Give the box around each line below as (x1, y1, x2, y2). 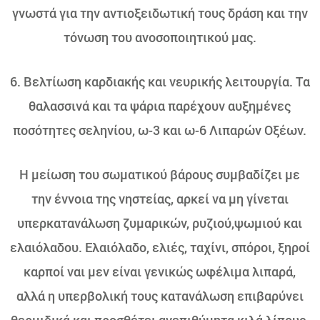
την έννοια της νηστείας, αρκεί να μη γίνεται (31, 190, 289, 207)
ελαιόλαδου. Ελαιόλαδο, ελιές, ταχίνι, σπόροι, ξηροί (9, 239, 310, 256)
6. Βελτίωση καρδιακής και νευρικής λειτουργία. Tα (9, 73, 310, 90)
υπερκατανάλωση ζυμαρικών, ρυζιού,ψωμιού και (17, 214, 303, 231)
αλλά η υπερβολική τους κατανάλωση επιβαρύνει (16, 287, 304, 304)
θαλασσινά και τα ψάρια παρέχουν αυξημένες (29, 97, 291, 114)
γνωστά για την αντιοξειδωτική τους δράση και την (11, 4, 308, 21)
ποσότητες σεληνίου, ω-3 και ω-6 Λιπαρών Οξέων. (13, 121, 307, 139)
